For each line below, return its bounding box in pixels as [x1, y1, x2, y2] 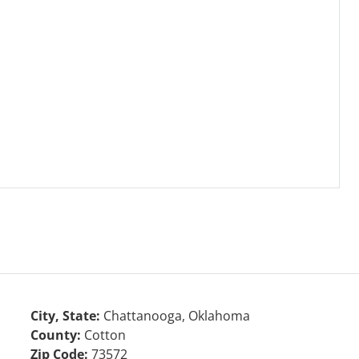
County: [30, 325, 84, 344]
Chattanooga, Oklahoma [103, 306, 250, 325]
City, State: [30, 306, 103, 325]
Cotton [83, 325, 126, 344]
